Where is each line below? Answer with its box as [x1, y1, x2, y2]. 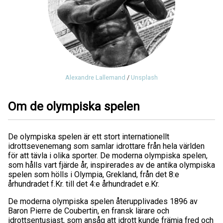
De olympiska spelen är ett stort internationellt [8, 132, 169, 142]
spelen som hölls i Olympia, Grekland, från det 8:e [8, 170, 179, 180]
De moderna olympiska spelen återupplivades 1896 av [8, 197, 198, 207]
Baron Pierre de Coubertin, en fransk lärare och [8, 206, 169, 216]
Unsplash [131, 74, 158, 82]
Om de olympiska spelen [8, 100, 140, 114]
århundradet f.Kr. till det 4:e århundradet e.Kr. [8, 179, 159, 189]
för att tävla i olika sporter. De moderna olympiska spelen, [8, 151, 208, 161]
